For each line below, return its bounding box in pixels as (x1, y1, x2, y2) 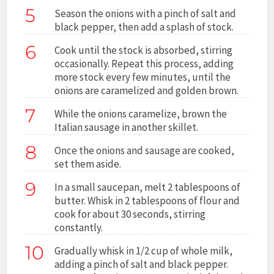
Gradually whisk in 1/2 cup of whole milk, (54, 243, 233, 257)
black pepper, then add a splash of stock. (54, 20, 234, 34)
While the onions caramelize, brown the (54, 106, 228, 120)
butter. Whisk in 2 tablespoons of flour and (54, 193, 240, 207)
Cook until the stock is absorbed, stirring (54, 43, 233, 57)
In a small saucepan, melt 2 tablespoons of (54, 180, 241, 194)
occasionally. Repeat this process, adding (54, 56, 234, 70)
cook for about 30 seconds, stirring (54, 207, 206, 221)
